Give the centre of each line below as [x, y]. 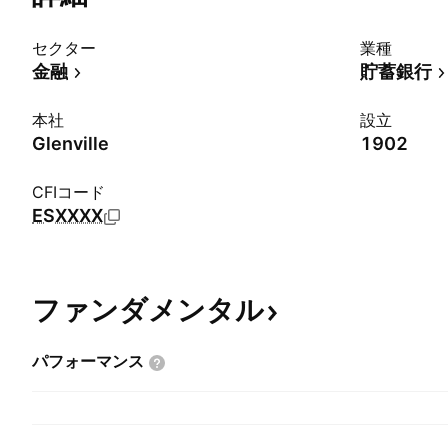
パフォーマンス [88, 361]
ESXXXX [67, 215]
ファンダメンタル [148, 310]
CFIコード [68, 192]
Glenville [70, 143]
